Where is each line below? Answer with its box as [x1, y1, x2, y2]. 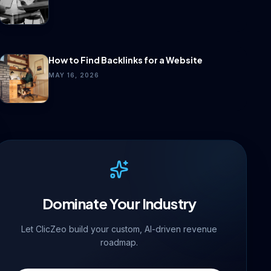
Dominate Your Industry [42, 194, 197, 212]
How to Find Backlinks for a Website [48, 54, 203, 65]
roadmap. [100, 237, 139, 247]
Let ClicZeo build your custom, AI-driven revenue [21, 224, 218, 234]
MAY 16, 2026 [48, 71, 99, 79]
